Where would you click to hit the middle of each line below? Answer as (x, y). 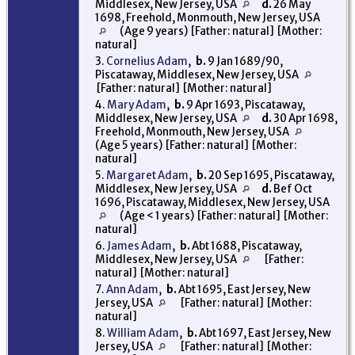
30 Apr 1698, (305, 118)
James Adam (139, 246)
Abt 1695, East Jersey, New (244, 289)
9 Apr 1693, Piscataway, (245, 105)
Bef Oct (292, 189)
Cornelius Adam (147, 61)
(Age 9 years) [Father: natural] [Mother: (220, 31)
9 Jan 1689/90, (244, 61)
